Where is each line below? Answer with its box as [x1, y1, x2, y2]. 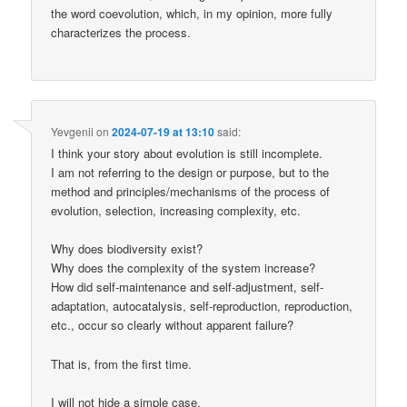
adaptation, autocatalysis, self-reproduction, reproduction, [51, 297, 353, 315]
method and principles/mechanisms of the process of [51, 183, 331, 201]
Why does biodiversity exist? [51, 240, 203, 258]
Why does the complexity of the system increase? [51, 259, 316, 277]
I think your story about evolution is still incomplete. [51, 144, 323, 163]
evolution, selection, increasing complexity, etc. [51, 202, 302, 220]
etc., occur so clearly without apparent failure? [51, 316, 294, 334]
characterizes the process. [51, 23, 192, 41]
